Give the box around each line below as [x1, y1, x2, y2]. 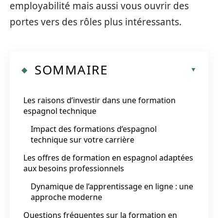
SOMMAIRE [35, 60, 108, 78]
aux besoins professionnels [23, 163, 124, 174]
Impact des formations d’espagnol [31, 123, 157, 134]
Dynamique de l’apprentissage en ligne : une [31, 181, 193, 192]
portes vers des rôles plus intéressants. [10, 16, 182, 28]
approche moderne [31, 191, 102, 202]
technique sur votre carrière [31, 134, 134, 145]
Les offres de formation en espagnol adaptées [23, 152, 193, 163]
